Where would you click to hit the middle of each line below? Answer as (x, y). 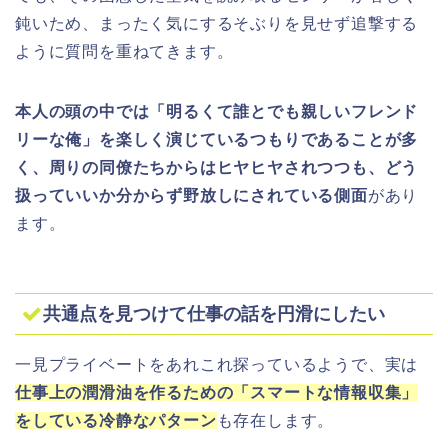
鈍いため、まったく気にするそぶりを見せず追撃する (217, 24)
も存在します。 (275, 420)
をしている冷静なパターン (116, 420)
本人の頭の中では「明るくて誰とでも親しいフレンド (217, 112)
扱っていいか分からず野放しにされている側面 (191, 196)
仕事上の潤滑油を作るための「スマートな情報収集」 (217, 392)
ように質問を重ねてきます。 (124, 52)
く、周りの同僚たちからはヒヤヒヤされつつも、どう (217, 168)
